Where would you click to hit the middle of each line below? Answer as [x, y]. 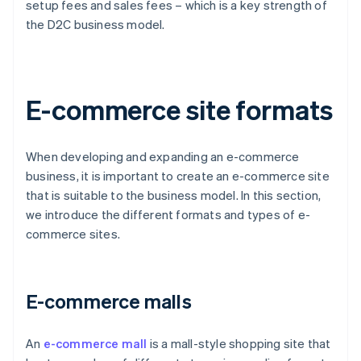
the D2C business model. [95, 25]
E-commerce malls [109, 301]
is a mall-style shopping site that [239, 344]
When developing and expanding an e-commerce [163, 157]
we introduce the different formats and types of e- [168, 215]
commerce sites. [73, 234]
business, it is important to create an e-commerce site [178, 176]
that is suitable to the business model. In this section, [174, 195]
